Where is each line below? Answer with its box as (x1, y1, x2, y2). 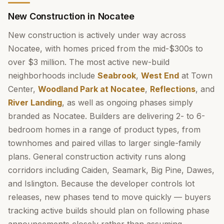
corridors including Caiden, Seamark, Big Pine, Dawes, (8, 165, 214, 175)
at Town (179, 70, 212, 80)
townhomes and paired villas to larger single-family (8, 138, 201, 148)
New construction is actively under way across (8, 30, 186, 40)
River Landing (8, 97, 62, 107)
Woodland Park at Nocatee (38, 84, 145, 94)
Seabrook (97, 70, 136, 80)
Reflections (150, 84, 195, 94)
